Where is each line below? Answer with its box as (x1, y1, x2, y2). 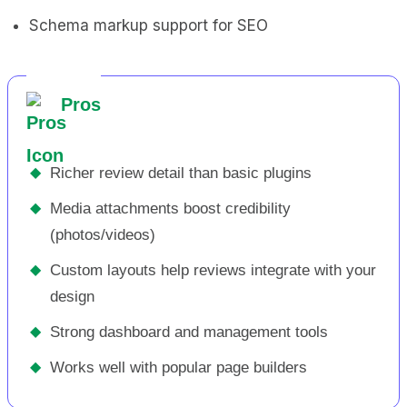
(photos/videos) (50, 225, 155, 243)
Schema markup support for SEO (29, 15, 268, 35)
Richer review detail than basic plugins (50, 164, 312, 182)
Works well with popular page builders (50, 358, 307, 376)
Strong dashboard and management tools (50, 323, 328, 341)
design (50, 287, 94, 305)
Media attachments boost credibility (50, 199, 291, 217)
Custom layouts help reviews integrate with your (50, 261, 376, 279)
